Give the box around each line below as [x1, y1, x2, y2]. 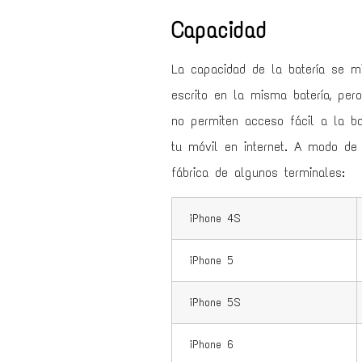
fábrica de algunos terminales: [171, 164, 345, 180]
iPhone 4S [184, 211, 241, 226]
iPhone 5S [184, 295, 241, 310]
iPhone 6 [184, 337, 234, 352]
